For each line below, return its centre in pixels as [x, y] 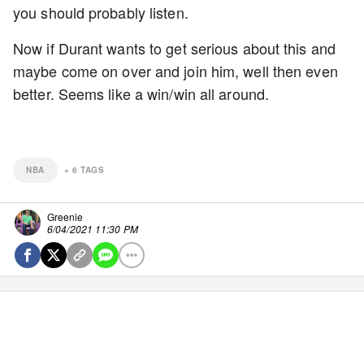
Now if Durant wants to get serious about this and [174, 48]
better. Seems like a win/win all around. [141, 93]
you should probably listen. [103, 12]
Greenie [65, 217]
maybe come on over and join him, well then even [175, 71]
